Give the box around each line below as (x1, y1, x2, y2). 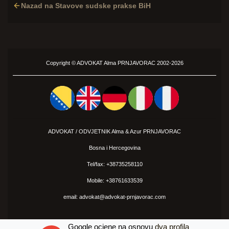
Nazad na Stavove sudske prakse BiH (21, 1, 151, 10)
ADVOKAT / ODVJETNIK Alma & (48, 128, 130, 134)
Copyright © (45, 60, 77, 66)
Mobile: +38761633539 (86, 177, 143, 184)
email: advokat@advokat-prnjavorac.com (63, 194, 166, 200)
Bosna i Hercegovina (88, 145, 141, 151)
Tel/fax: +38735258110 (86, 161, 143, 167)
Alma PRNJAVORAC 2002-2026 (102, 60, 184, 66)
